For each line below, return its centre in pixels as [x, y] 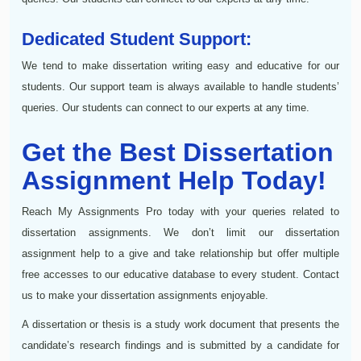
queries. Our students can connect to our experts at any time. [166, 107]
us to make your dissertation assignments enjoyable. [145, 295]
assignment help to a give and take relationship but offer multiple [180, 253]
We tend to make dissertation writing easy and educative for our [180, 65]
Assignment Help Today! [174, 180]
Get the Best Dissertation [178, 152]
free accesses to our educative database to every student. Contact [180, 274]
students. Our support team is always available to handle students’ [180, 86]
